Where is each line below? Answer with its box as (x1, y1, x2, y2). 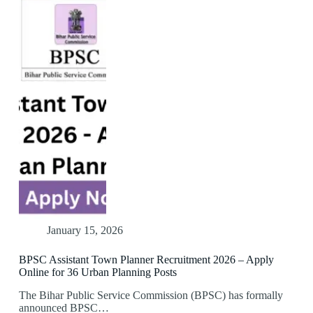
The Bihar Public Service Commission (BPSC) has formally (18, 289, 283, 302)
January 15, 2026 (46, 224, 123, 237)
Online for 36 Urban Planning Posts (18, 266, 177, 279)
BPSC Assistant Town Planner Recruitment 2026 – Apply (18, 254, 274, 266)
